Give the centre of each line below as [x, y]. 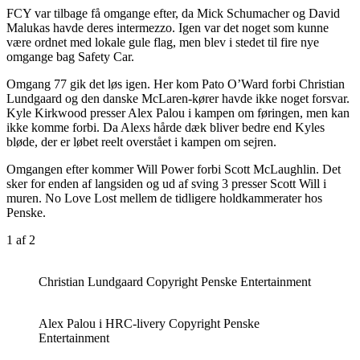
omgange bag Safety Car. [70, 56]
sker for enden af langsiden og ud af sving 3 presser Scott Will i [166, 183]
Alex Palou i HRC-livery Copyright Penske [149, 323]
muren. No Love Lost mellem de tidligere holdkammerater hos [164, 198]
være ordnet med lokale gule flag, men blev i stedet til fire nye [163, 42]
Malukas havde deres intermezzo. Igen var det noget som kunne [168, 27]
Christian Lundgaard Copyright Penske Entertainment [175, 281]
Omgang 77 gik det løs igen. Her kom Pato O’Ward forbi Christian [176, 84]
